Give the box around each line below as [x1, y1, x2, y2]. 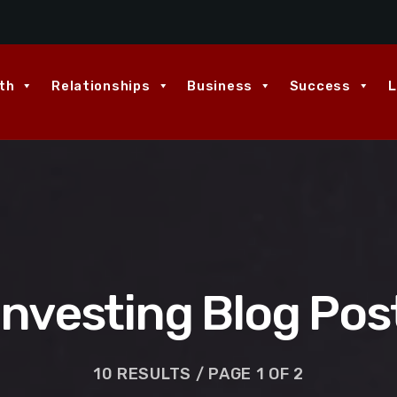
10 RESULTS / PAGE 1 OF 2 [92, 364, 305, 384]
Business [187, 78, 253, 94]
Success [289, 78, 351, 94]
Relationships [51, 78, 151, 94]
